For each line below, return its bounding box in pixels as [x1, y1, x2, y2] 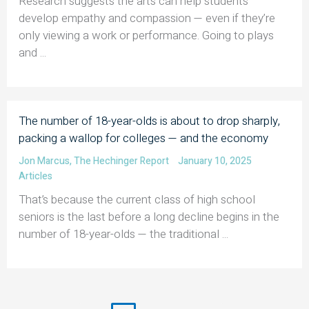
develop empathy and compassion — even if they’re [19, 9, 275, 27]
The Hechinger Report [74, 153, 169, 168]
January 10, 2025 [178, 153, 252, 168]
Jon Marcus [19, 153, 70, 168]
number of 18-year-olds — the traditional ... [19, 225, 228, 243]
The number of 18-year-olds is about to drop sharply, [19, 112, 280, 130]
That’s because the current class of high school [19, 190, 255, 208]
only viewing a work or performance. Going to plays [19, 26, 274, 44]
